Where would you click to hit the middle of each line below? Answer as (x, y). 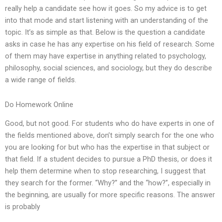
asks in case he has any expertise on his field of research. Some (110, 44)
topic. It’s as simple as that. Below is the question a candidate (105, 32)
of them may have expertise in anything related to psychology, (106, 56)
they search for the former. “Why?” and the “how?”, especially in (108, 183)
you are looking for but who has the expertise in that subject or (107, 147)
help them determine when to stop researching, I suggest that (105, 171)
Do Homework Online (39, 104)
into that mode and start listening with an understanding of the (107, 21)
